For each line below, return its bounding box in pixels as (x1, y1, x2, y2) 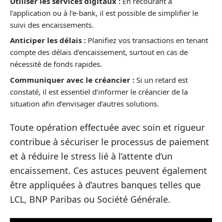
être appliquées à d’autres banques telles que (10, 179, 201, 191)
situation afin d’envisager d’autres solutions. (10, 98, 159, 109)
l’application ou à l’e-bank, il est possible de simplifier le (10, 7, 198, 18)
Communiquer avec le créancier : (10, 74, 134, 85)
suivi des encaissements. (10, 19, 94, 30)
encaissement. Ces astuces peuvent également (10, 165, 207, 176)
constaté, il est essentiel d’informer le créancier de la (10, 86, 188, 97)
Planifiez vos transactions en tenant (86, 35, 208, 45)
